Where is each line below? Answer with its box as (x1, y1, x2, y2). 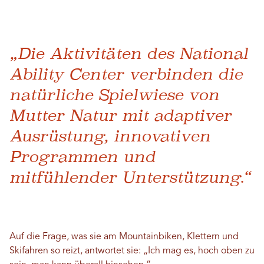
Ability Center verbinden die (9, 64, 243, 83)
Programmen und (9, 147, 156, 166)
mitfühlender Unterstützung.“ (9, 167, 250, 186)
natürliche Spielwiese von (9, 85, 219, 104)
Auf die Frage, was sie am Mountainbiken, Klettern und (9, 232, 239, 242)
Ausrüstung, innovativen (9, 126, 210, 145)
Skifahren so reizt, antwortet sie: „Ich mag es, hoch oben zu (9, 246, 255, 256)
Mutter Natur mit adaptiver (9, 105, 232, 124)
